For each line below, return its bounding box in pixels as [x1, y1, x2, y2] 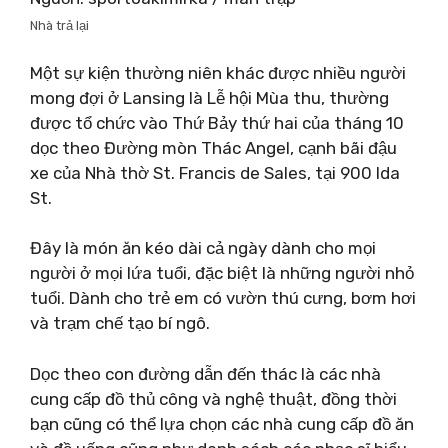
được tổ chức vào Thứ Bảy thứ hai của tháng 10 [30, 112, 404, 133]
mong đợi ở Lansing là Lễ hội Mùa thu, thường [30, 87, 389, 108]
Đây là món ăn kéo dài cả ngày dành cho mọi [30, 238, 376, 258]
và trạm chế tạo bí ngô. [30, 313, 210, 333]
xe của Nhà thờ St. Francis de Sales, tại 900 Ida [30, 162, 400, 183]
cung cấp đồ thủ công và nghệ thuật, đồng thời [30, 388, 397, 409]
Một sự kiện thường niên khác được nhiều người [30, 62, 406, 83]
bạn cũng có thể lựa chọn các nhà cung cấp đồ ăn [30, 413, 414, 434]
